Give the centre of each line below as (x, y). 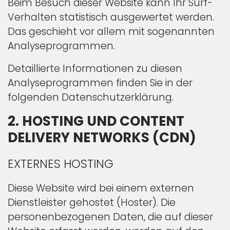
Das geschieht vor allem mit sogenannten (111, 31)
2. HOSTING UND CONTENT (96, 121)
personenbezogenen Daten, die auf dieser (110, 217)
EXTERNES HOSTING (61, 164)
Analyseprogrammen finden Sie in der (100, 83)
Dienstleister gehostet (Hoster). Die (92, 203)
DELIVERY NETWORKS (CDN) (102, 137)
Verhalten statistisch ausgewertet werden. (111, 17)
